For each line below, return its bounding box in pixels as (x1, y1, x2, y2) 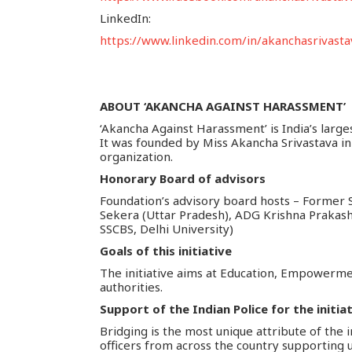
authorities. (99, 278, 163, 295)
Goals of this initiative (99, 242, 232, 258)
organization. (99, 148, 173, 164)
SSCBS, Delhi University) (99, 220, 233, 236)
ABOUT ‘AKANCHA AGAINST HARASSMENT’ (99, 97, 346, 114)
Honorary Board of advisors (99, 170, 266, 186)
